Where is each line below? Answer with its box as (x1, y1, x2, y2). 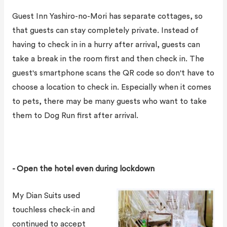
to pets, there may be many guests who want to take (12, 97, 207, 105)
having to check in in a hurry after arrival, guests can (12, 40, 200, 49)
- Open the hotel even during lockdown (12, 165, 155, 173)
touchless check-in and (12, 206, 95, 214)
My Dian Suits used (12, 192, 80, 200)
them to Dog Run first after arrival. (12, 111, 138, 120)
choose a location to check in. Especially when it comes (12, 83, 211, 91)
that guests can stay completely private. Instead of (12, 26, 199, 34)
